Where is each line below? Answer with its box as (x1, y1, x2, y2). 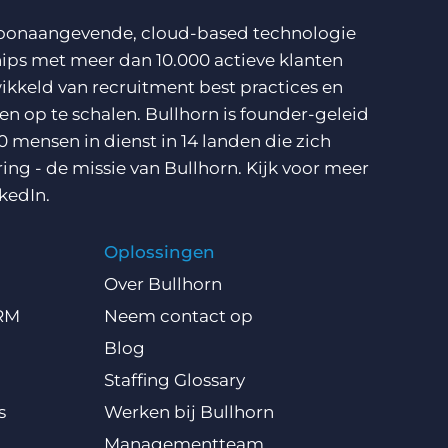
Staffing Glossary (103, 370, 245, 391)
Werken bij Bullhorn (103, 402, 274, 423)
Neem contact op (103, 306, 253, 327)
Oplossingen (103, 242, 215, 263)
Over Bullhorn (103, 274, 222, 295)
